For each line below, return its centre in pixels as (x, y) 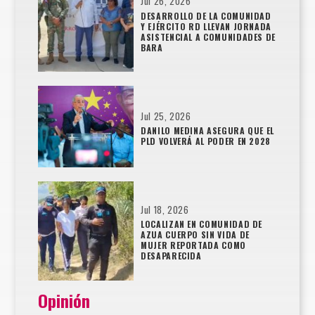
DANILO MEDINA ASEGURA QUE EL (208, 130)
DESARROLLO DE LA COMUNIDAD (206, 15)
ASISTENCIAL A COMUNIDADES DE (208, 37)
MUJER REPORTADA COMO (193, 245)
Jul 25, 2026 (166, 116)
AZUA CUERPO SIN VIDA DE (195, 235)
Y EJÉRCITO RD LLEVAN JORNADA (206, 26)
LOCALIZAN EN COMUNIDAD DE (202, 224)
